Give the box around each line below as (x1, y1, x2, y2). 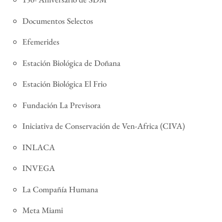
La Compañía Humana (22, 183, 98, 195)
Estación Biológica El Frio (22, 78, 107, 90)
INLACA (22, 141, 55, 153)
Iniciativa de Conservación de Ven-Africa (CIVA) (22, 120, 185, 132)
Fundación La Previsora (22, 99, 101, 111)
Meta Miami (22, 205, 63, 216)
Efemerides (22, 36, 59, 48)
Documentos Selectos (22, 15, 93, 26)
